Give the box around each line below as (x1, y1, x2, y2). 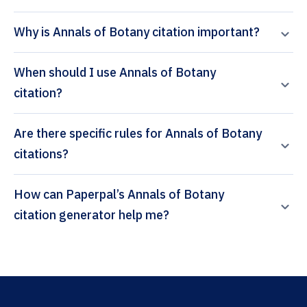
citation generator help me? (14, 207, 169, 223)
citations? (14, 146, 69, 162)
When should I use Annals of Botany (14, 64, 216, 81)
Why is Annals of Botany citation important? (14, 24, 260, 40)
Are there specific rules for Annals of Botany (14, 125, 262, 142)
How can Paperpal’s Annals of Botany (14, 186, 66, 203)
